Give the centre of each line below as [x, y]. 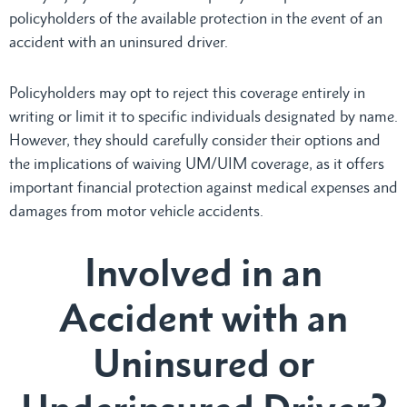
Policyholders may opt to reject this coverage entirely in [187, 92]
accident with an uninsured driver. [119, 41]
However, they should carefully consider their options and [195, 139]
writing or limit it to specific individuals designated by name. [203, 116]
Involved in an [203, 272]
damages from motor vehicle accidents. [136, 210]
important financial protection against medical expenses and [203, 187]
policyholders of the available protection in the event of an [196, 18]
